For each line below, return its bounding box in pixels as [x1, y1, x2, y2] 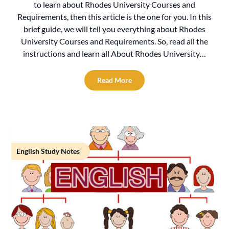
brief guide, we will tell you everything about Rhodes [24, 24, 205, 34]
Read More [97, 75, 132, 84]
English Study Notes [16, 146, 80, 155]
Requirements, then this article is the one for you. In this [17, 11, 212, 21]
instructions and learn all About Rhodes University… [23, 48, 206, 58]
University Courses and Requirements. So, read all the [21, 36, 208, 46]
